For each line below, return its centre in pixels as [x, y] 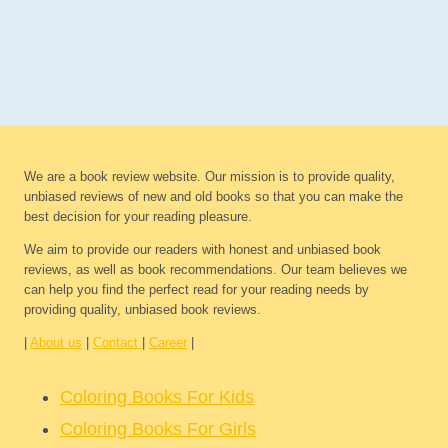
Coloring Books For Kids [157, 397]
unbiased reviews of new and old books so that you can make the [213, 197]
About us [56, 342]
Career [168, 342]
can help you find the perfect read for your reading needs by [196, 290]
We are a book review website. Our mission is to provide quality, [209, 177]
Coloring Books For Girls [158, 429]
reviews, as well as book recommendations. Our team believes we [215, 270]
